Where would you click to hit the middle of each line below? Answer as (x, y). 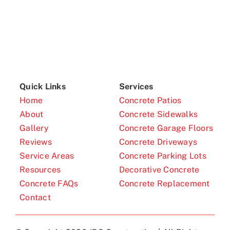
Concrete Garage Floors (166, 128)
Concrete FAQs (49, 184)
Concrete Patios (150, 101)
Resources (40, 170)
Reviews (36, 142)
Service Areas (47, 156)
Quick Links (43, 87)
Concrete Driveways (158, 142)
